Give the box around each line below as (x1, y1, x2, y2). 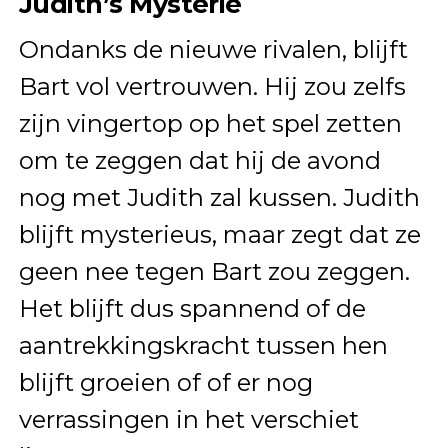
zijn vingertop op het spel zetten (18, 108, 402, 138)
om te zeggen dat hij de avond (18, 145, 381, 175)
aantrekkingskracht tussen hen (18, 330, 388, 360)
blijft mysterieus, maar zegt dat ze (18, 219, 421, 249)
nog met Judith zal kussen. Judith (18, 182, 420, 212)
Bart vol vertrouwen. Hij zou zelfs (18, 71, 406, 101)
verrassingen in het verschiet (18, 404, 359, 434)
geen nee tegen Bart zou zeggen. (18, 256, 410, 286)
